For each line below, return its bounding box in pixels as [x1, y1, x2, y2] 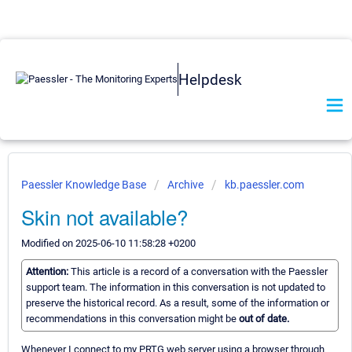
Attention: [26, 266, 71, 278]
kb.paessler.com [225, 178, 304, 191]
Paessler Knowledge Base [21, 178, 148, 191]
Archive [167, 178, 203, 191]
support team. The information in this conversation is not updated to [26, 281, 325, 294]
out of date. [239, 313, 289, 325]
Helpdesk [178, 70, 242, 89]
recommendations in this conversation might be [26, 313, 239, 325]
